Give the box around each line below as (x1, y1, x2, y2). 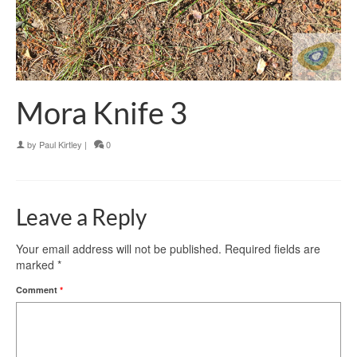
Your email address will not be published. (16, 241, 222, 257)
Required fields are (225, 241, 320, 257)
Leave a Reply (16, 203, 147, 231)
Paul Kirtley (39, 138, 82, 151)
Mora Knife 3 (16, 94, 187, 131)
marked (16, 257, 57, 273)
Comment (16, 284, 60, 296)
